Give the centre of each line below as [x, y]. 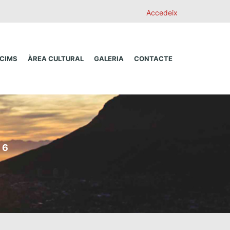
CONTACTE [153, 59]
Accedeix [162, 13]
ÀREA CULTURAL [56, 59]
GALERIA [109, 59]
